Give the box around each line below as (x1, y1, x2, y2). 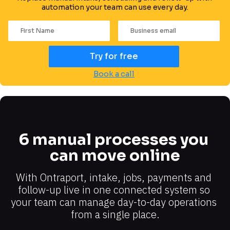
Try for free (90, 50, 138, 62)
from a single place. (70, 207, 160, 221)
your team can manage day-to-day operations (11, 195, 217, 209)
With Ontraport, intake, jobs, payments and (16, 170, 212, 184)
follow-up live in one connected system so (17, 182, 210, 197)
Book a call (93, 68, 135, 79)
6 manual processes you (18, 129, 208, 149)
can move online (50, 145, 180, 165)
